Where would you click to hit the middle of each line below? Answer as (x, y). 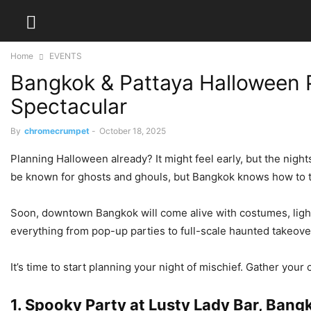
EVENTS (66, 56)
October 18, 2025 (133, 131)
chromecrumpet (57, 131)
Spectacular (69, 106)
